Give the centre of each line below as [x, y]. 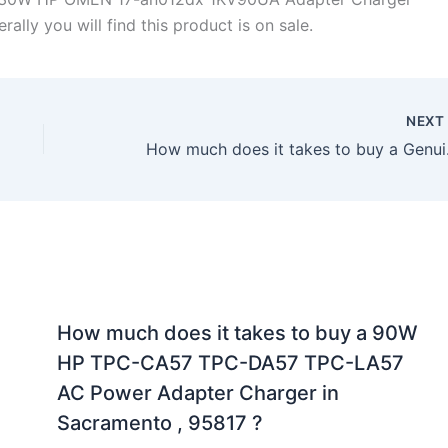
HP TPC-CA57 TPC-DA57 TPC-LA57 [230, 363]
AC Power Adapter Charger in [197, 393]
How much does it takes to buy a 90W [237, 333]
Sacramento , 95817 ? [159, 423]
